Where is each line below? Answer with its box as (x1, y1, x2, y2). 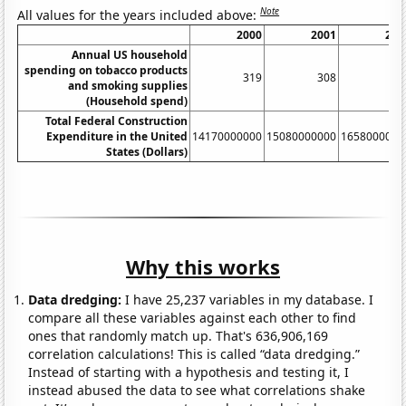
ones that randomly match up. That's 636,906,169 (28, 326, 329, 344)
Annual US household (72, 46, 188, 63)
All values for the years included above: (17, 5, 261, 24)
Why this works (126, 252, 280, 280)
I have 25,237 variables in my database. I (121, 290, 374, 308)
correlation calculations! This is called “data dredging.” (28, 344, 361, 362)
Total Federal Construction (45, 112, 188, 129)
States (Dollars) (106, 143, 188, 159)
